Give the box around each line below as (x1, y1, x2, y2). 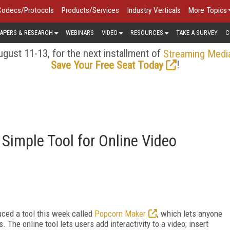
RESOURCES (130, 28, 163, 36)
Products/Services (62, 6, 119, 15)
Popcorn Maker (94, 208, 146, 219)
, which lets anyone (157, 208, 222, 219)
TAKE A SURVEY (176, 28, 218, 36)
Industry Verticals (127, 6, 181, 15)
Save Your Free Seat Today (50, 59, 163, 71)
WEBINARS (66, 28, 94, 36)
